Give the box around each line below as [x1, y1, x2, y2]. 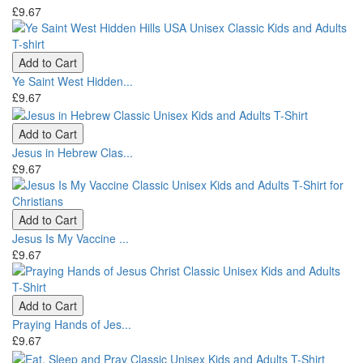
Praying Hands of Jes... [12, 316, 131, 333]
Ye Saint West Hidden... [12, 72, 133, 89]
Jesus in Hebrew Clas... [12, 144, 133, 161]
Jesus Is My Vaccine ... [12, 230, 129, 247]
